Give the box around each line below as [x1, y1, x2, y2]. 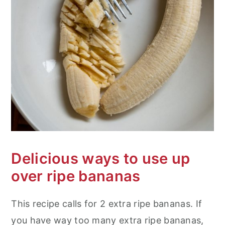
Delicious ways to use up [11, 149, 190, 167]
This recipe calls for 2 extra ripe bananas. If [11, 198, 202, 209]
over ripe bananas [11, 167, 141, 185]
